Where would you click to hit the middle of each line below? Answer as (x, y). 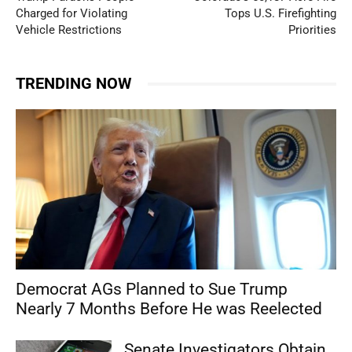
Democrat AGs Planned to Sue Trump (152, 290)
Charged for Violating (71, 14)
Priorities (312, 30)
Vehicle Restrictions (69, 30)
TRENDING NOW (74, 84)
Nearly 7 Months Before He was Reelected (169, 309)
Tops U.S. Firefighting (280, 14)
